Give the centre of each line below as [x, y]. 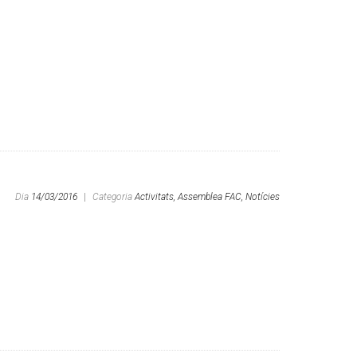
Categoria [114, 197]
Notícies [263, 197]
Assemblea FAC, [210, 197]
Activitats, [155, 197]
